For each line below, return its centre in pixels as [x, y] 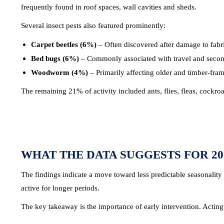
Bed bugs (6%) [55, 58]
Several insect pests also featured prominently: [93, 25]
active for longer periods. [60, 188]
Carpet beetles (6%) [64, 44]
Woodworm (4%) [59, 72]
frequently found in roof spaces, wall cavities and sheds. [109, 7]
